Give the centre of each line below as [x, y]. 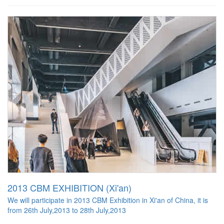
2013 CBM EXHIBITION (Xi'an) [69, 188]
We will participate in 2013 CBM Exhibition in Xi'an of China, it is [108, 200]
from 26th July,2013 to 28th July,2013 [67, 210]
